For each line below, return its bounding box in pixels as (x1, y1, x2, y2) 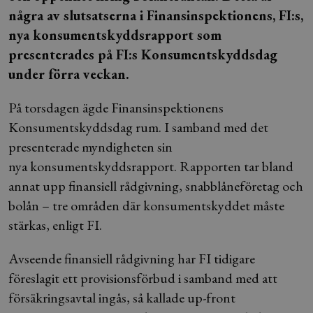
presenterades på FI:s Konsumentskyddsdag (8, 45, 277, 64)
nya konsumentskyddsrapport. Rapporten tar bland (8, 157, 293, 175)
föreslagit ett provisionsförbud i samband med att (8, 269, 277, 287)
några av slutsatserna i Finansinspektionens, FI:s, (8, 6, 303, 24)
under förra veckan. (8, 65, 129, 83)
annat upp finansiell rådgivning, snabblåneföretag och (8, 177, 303, 195)
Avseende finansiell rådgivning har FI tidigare (8, 249, 255, 268)
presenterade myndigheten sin (8, 138, 173, 156)
